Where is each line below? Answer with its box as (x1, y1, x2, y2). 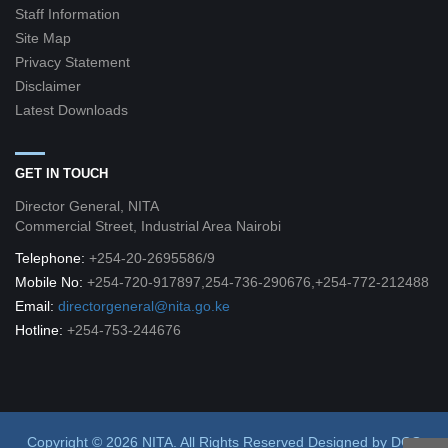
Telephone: (15, 250, 89, 266)
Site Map (15, 30, 71, 46)
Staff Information (15, 6, 120, 22)
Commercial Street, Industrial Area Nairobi (15, 218, 281, 234)
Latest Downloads (15, 102, 128, 118)
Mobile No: (15, 274, 87, 290)
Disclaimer (15, 78, 81, 94)
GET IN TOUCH (15, 166, 108, 181)
